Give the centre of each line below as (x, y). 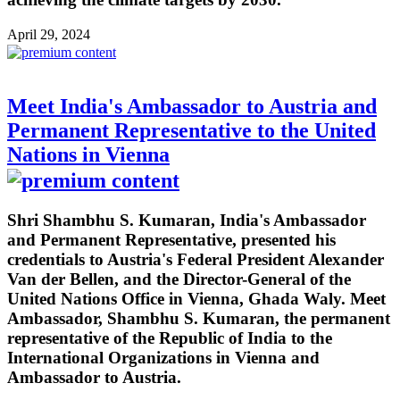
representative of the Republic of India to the (170, 338)
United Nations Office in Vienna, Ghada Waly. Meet (196, 299)
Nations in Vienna (88, 155)
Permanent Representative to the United (192, 131)
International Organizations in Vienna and (163, 358)
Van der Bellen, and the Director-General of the (179, 279)
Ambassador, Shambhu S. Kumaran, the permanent (199, 318)
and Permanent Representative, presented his (171, 240)
